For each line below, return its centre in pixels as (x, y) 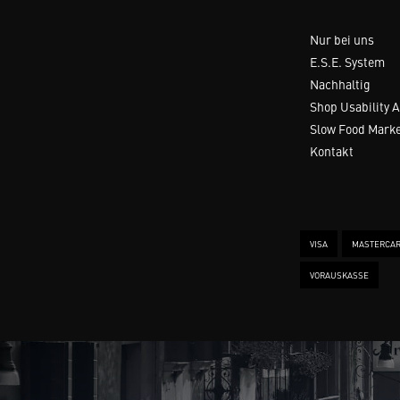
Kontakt (332, 151)
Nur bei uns (342, 39)
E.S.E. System (347, 62)
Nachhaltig (340, 84)
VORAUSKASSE (339, 275)
